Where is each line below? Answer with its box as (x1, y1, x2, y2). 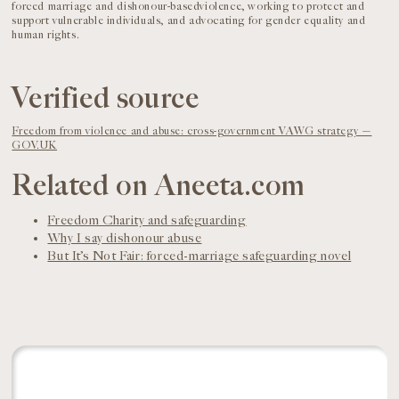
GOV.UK (12, 138, 58, 152)
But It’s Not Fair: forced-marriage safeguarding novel (47, 248, 352, 264)
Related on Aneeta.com (12, 168, 306, 204)
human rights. (12, 28, 80, 42)
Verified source (12, 81, 199, 117)
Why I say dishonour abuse (47, 230, 202, 246)
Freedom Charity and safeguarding (47, 212, 247, 228)
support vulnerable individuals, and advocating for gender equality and (12, 13, 366, 28)
